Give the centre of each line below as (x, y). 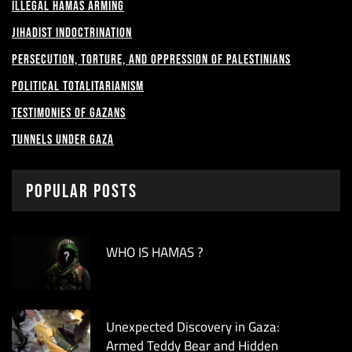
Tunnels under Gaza (63, 140)
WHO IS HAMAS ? (155, 252)
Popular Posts (82, 191)
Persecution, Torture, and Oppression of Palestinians (151, 60)
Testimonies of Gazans (69, 113)
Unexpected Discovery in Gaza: (193, 327)
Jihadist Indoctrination (72, 33)
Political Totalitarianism (78, 86)
